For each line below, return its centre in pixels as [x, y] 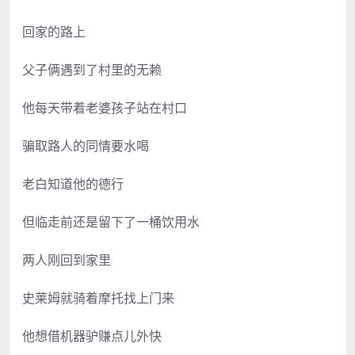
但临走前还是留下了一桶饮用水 [111, 221]
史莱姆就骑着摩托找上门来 [98, 298]
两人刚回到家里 [67, 260]
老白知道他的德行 [73, 183]
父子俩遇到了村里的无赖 [92, 69]
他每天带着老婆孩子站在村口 [105, 107]
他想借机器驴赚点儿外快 [92, 336]
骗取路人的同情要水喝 [86, 145]
